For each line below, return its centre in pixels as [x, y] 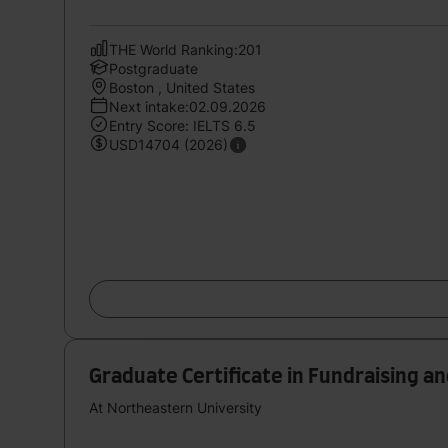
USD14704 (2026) [168, 144]
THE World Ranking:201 [185, 49]
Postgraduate [153, 68]
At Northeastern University [175, 407]
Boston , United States [182, 87]
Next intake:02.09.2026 [187, 106]
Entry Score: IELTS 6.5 [182, 125]
